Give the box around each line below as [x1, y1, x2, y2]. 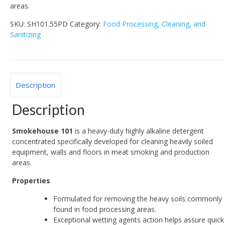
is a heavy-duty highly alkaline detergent [73, 126, 204, 136]
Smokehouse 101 [12, 126, 73, 136]
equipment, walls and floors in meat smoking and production [12, 147, 210, 157]
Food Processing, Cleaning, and [103, 19, 205, 29]
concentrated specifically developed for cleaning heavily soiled [12, 136, 213, 146]
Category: [70, 19, 103, 29]
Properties [12, 175, 51, 185]
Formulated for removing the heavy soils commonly [53, 193, 222, 203]
